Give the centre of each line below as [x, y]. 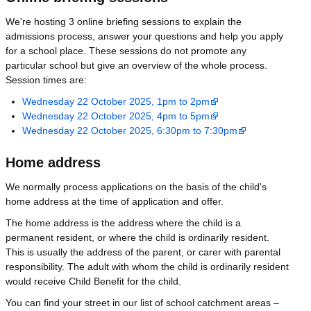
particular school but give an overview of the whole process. [136, 65]
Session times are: [46, 79]
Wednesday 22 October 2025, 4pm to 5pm [116, 116]
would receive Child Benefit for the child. [93, 281]
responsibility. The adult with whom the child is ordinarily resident [147, 266]
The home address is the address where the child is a [123, 222]
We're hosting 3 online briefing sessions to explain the [124, 21]
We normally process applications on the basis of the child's [136, 186]
